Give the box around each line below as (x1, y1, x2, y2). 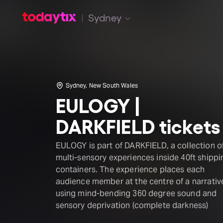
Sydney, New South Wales (65, 82, 138, 89)
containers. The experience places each (55, 164, 205, 175)
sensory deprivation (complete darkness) (55, 200, 209, 211)
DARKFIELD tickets (55, 114, 221, 137)
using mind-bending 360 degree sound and (55, 188, 217, 199)
